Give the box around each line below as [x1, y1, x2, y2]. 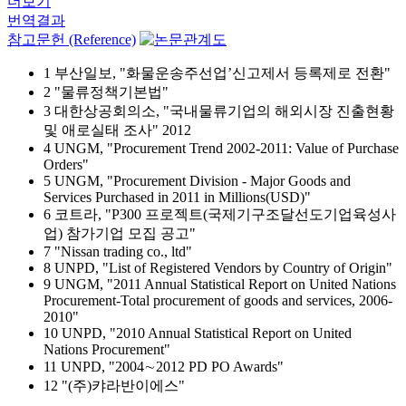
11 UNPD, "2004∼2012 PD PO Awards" [43, 359, 284, 374]
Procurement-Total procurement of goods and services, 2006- [43, 293, 392, 308]
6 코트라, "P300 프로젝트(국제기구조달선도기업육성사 [43, 207, 396, 222]
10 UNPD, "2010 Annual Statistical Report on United [43, 325, 352, 341]
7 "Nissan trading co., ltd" [43, 244, 192, 259]
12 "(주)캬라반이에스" [43, 378, 185, 393]
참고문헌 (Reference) [7, 32, 136, 47]
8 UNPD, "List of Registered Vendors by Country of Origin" [43, 260, 392, 275]
